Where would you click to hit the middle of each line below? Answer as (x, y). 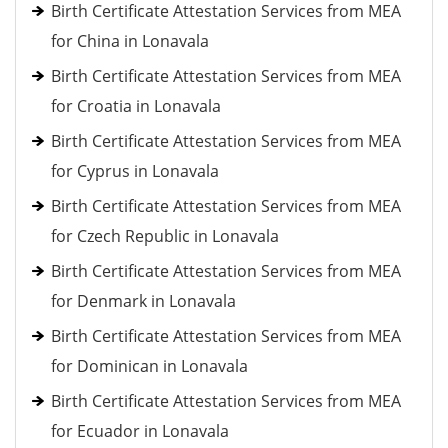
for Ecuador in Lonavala (140, 431)
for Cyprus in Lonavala (135, 171)
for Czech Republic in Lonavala (165, 236)
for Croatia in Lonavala (136, 106)
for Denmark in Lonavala (143, 301)
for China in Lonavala (130, 41)
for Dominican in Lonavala (149, 366)
